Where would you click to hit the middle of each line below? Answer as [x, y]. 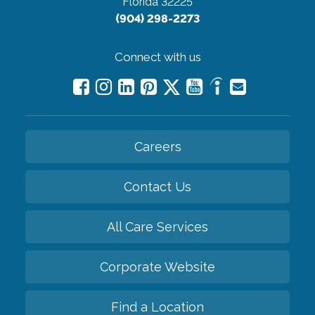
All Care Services [157, 226]
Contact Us [157, 186]
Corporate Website [157, 266]
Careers [157, 146]
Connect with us [157, 57]
